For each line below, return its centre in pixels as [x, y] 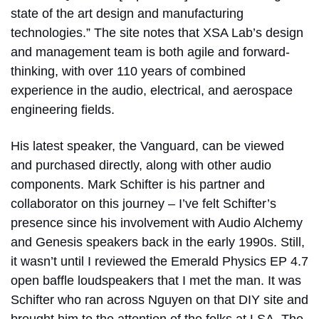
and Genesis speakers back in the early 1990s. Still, [158, 242]
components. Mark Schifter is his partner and [138, 184]
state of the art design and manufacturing [127, 13]
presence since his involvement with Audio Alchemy [157, 223]
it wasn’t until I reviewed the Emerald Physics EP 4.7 [159, 261]
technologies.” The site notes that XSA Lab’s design [157, 32]
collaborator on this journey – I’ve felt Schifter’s [143, 203]
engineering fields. [63, 109]
